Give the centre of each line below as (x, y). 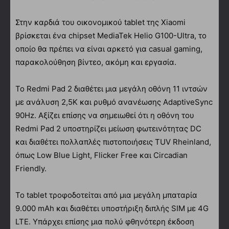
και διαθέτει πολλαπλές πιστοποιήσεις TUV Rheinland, (113, 142)
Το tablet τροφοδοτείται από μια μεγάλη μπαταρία (106, 195)
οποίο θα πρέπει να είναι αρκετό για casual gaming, (109, 49)
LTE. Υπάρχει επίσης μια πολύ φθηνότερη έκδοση (105, 221)
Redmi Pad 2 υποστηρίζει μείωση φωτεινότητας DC (108, 128)
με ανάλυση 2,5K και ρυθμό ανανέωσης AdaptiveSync (114, 102)
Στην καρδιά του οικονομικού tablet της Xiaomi (100, 22)
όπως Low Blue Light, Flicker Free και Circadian (101, 155)
